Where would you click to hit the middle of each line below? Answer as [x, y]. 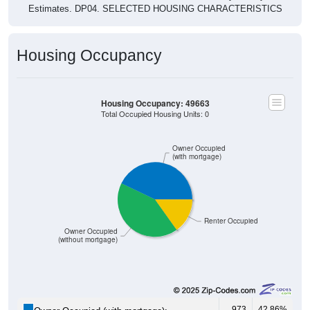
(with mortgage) [197, 156]
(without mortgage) [88, 239]
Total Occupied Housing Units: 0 [155, 113]
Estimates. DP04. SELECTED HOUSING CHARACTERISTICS [155, 8]
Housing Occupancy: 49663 [155, 103]
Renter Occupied [231, 221]
